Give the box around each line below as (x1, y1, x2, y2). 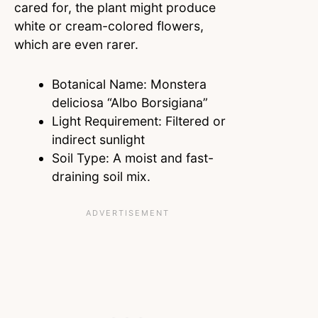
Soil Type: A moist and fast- (51, 150, 214, 166)
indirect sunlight (51, 132, 148, 148)
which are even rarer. (14, 37, 138, 53)
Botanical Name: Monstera (51, 77, 207, 92)
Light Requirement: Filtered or (51, 114, 226, 129)
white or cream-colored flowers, (14, 18, 204, 34)
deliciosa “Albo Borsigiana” (51, 95, 208, 111)
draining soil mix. (51, 169, 150, 185)
